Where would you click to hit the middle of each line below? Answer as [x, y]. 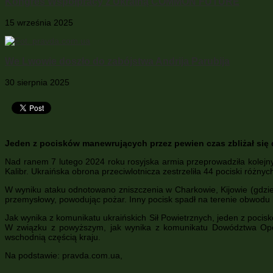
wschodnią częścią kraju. [53, 237]
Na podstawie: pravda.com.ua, [64, 255]
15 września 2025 [39, 22]
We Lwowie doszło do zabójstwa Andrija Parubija [117, 61]
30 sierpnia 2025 [37, 82]
